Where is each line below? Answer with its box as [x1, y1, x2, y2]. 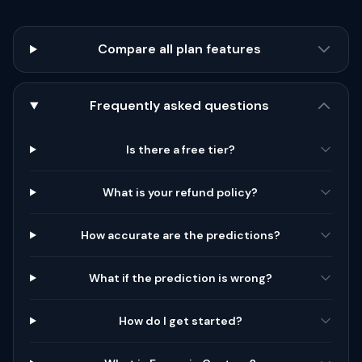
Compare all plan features [98, 40, 262, 57]
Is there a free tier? [125, 142, 235, 157]
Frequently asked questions [90, 97, 270, 114]
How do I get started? [118, 314, 242, 328]
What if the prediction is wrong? [88, 271, 272, 285]
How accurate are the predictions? [80, 228, 280, 242]
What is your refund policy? [103, 185, 259, 200]
